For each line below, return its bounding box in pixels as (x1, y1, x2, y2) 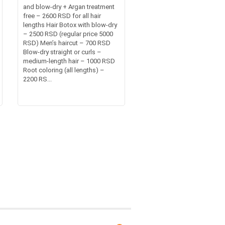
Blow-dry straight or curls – (23, 48, 101, 56)
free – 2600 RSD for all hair (23, 12, 101, 20)
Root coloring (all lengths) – (23, 66, 104, 74)
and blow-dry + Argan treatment (23, 3, 115, 11)
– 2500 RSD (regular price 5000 (23, 30, 113, 38)
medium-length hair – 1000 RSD (23, 57, 115, 65)
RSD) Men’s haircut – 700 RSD (23, 39, 110, 47)
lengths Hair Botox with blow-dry (23, 21, 117, 29)
